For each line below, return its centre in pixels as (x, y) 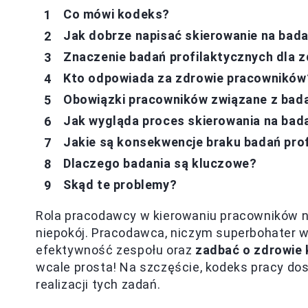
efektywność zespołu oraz (116, 250)
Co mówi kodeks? (117, 14)
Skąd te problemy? (120, 185)
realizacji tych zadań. (98, 284)
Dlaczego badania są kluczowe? (160, 163)
